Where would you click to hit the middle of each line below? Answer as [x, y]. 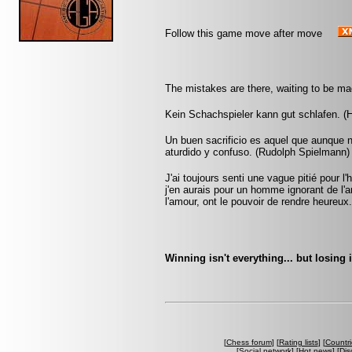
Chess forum [249, 342]
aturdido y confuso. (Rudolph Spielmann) [257, 152]
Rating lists [298, 342]
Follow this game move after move [244, 33]
